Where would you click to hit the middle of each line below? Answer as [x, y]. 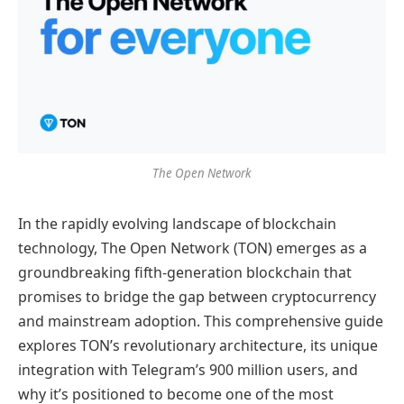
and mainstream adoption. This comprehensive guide [201, 321]
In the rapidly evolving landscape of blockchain [177, 224]
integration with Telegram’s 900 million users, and [188, 370]
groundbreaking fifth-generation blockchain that [185, 273]
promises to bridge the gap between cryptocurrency [197, 297]
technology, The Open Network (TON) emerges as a [193, 248]
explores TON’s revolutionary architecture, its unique [198, 346]
